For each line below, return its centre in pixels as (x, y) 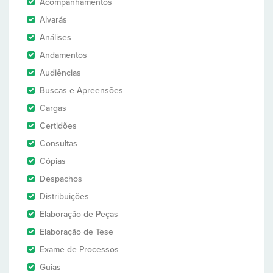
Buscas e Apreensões (81, 90)
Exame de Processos (79, 250)
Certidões (58, 126)
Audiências (60, 73)
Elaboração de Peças (79, 214)
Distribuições (64, 197)
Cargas (53, 108)
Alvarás (53, 20)
